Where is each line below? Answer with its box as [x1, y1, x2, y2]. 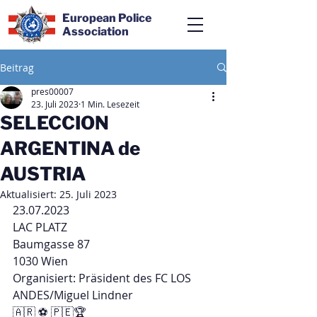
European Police [62, 11, 151, 25]
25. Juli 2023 [59, 188, 117, 201]
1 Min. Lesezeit [81, 98, 139, 110]
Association [62, 25, 129, 38]
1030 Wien [13, 253, 68, 269]
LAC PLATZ [13, 219, 67, 235]
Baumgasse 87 [13, 236, 90, 252]
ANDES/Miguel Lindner [13, 287, 133, 303]
